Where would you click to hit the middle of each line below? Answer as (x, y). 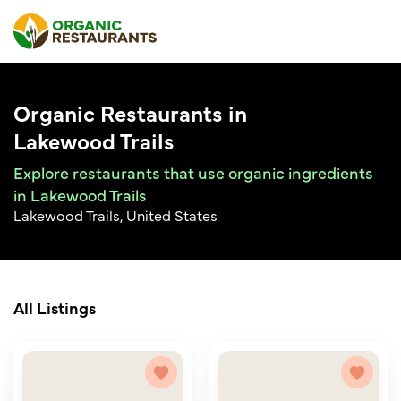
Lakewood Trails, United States (115, 215)
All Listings (55, 307)
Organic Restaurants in (130, 112)
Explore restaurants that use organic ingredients (193, 172)
